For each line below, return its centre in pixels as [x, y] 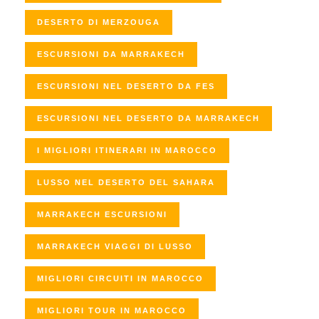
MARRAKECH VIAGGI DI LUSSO [115, 247]
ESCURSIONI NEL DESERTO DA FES [126, 87]
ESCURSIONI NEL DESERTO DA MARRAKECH [148, 119]
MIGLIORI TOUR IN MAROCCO [112, 311]
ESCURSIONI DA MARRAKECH [111, 54]
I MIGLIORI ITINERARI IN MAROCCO [127, 151]
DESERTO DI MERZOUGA [99, 22]
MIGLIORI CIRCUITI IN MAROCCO [120, 279]
